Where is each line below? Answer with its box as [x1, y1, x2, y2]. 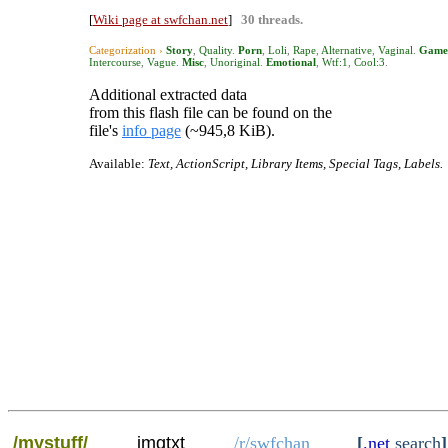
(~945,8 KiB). [181, 122, 275, 139]
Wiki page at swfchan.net [93, 12, 228, 27]
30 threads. [241, 12, 303, 27]
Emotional [266, 56, 316, 68]
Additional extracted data [89, 86, 247, 103]
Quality [199, 44, 232, 56]
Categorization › [89, 44, 163, 56]
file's [89, 122, 122, 139]
